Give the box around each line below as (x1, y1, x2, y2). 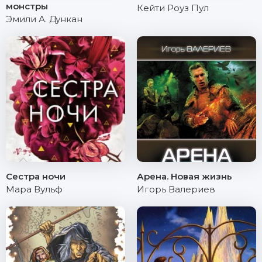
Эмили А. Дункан (6, 13, 82, 25)
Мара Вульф (6, 184, 63, 195)
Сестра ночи (6, 171, 65, 182)
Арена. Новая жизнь (137, 171, 232, 182)
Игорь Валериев (137, 184, 215, 195)
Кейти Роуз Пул (137, 2, 209, 13)
